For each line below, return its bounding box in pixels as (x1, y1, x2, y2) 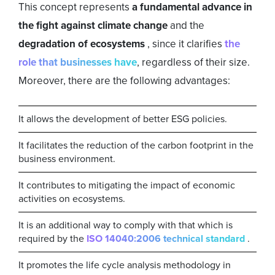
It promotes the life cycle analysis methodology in (18, 258, 231, 273)
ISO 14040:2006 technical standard (87, 231, 247, 246)
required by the (18, 231, 87, 246)
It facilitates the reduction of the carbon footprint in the (18, 138, 254, 153)
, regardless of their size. (137, 55, 250, 71)
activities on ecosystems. (18, 192, 125, 206)
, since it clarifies (147, 36, 225, 52)
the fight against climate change (18, 18, 170, 34)
